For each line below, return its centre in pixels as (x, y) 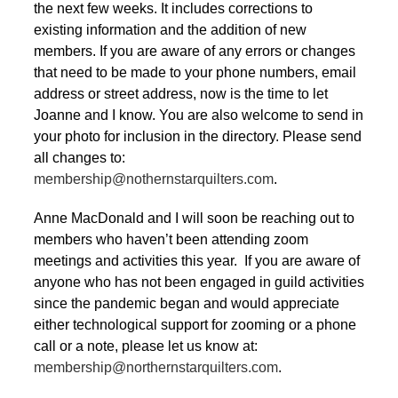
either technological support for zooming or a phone (195, 324)
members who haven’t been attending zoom (171, 239)
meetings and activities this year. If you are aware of (197, 260)
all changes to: (80, 157)
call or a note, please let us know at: (149, 346)
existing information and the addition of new (170, 29)
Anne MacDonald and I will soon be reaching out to (194, 218)
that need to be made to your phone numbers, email (195, 72)
